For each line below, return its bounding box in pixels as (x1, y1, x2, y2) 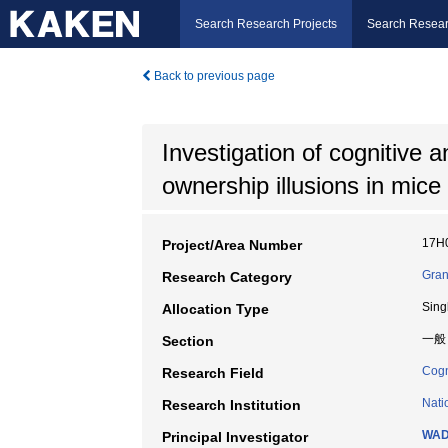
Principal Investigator (162, 429, 308, 445)
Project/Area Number (162, 237, 302, 253)
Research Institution (162, 397, 301, 413)
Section (162, 333, 214, 349)
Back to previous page (151, 69, 275, 83)
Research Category (162, 269, 292, 285)
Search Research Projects (195, 17, 337, 31)
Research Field (162, 365, 264, 381)
